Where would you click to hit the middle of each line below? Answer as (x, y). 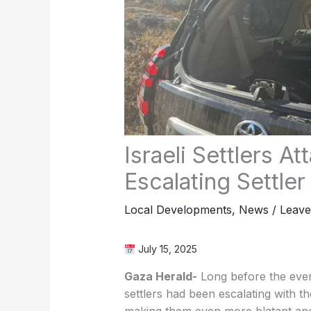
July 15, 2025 (166, 249)
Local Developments (178, 210)
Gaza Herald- (160, 277)
